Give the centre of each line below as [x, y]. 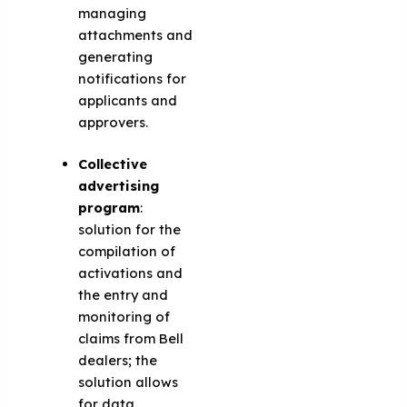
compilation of [127, 251]
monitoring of [124, 317]
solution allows [129, 382]
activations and [131, 273]
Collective [113, 164]
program [109, 208]
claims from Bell [131, 338]
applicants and [128, 101]
